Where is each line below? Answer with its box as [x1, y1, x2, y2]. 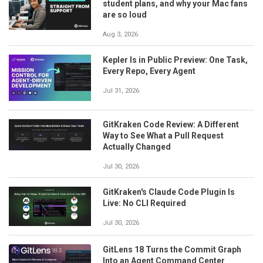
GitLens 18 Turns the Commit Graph [103, 245, 241, 255]
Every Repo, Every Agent [103, 66, 195, 76]
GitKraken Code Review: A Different [103, 119, 239, 129]
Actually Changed [103, 141, 171, 151]
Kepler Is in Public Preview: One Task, [103, 55, 248, 65]
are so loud [103, 9, 147, 19]
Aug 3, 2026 [103, 30, 138, 38]
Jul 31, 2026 [103, 86, 139, 95]
